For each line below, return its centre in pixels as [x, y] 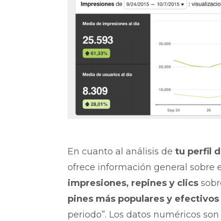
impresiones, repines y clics [133, 183]
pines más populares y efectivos [143, 199]
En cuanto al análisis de [121, 152]
